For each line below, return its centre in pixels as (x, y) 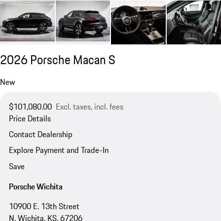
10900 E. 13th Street (44, 206)
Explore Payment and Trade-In (58, 150)
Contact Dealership (40, 134)
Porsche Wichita (36, 187)
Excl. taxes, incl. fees (89, 106)
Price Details (30, 118)
